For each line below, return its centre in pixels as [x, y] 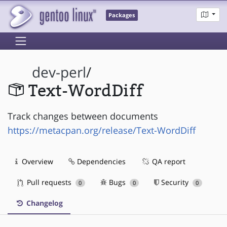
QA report [168, 161]
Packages [122, 15]
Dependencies [100, 161]
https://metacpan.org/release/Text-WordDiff [102, 130]
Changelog [44, 203]
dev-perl [59, 72]
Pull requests [49, 182]
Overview [36, 161]
